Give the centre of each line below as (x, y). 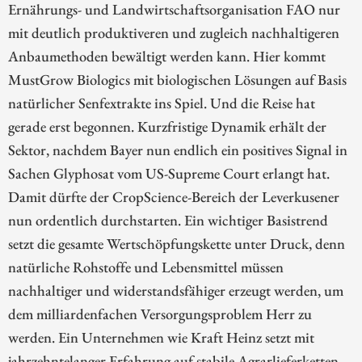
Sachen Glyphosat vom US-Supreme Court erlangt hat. (169, 173)
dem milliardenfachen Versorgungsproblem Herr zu (160, 314)
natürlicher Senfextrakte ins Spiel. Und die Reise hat (162, 103)
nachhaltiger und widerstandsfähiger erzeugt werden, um (176, 290)
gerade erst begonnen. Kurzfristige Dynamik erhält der (167, 126)
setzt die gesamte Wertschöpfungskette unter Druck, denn (177, 244)
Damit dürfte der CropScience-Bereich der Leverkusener (174, 197)
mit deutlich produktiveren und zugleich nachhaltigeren (174, 33)
